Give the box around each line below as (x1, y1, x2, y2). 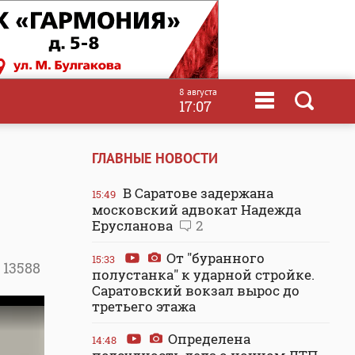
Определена (165, 330, 250, 348)
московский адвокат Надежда (92, 200, 301, 219)
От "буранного (163, 249, 265, 267)
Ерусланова (92, 216, 176, 235)
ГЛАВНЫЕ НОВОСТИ (92, 149, 218, 167)
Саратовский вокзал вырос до (92, 281, 300, 300)
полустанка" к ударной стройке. (92, 265, 315, 284)
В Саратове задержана (120, 184, 273, 202)
